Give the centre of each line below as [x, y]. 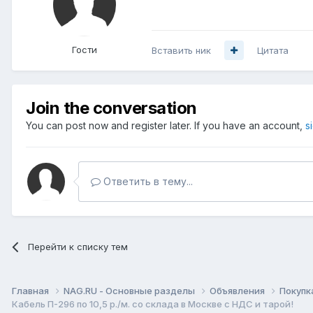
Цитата [273, 50]
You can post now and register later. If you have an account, [166, 125]
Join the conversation [111, 108]
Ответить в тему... [147, 181]
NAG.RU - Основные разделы [130, 291]
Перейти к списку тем [78, 246]
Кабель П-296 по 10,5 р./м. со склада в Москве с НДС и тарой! [153, 304]
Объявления [238, 291]
